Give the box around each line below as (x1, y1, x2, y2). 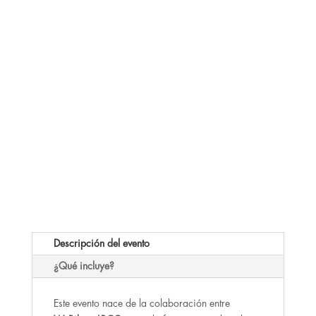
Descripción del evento (53, 238, 150, 249)
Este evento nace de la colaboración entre (53, 298, 230, 309)
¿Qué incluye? (53, 261, 114, 272)
